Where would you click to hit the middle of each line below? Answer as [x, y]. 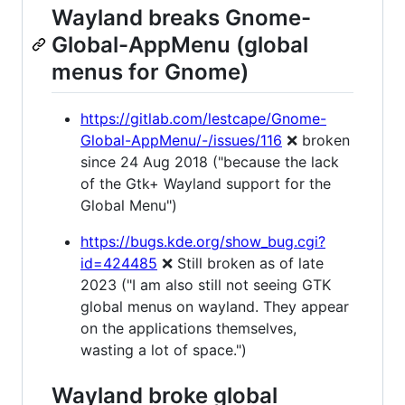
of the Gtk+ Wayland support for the [206, 184]
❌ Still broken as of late [240, 264]
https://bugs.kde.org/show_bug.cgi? [203, 242]
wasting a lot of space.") [164, 350]
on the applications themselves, [188, 329]
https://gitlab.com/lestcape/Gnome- [203, 119]
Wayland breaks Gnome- [181, 17]
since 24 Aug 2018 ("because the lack [210, 162]
